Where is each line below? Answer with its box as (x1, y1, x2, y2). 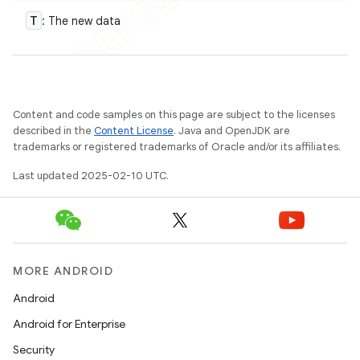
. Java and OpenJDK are (174, 124, 290, 137)
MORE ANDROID (13, 264, 113, 278)
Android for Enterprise (13, 317, 125, 331)
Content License (94, 124, 174, 137)
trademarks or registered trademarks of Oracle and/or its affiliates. (13, 140, 341, 153)
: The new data (42, 14, 121, 28)
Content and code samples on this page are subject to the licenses (13, 108, 335, 121)
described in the (13, 124, 94, 137)
